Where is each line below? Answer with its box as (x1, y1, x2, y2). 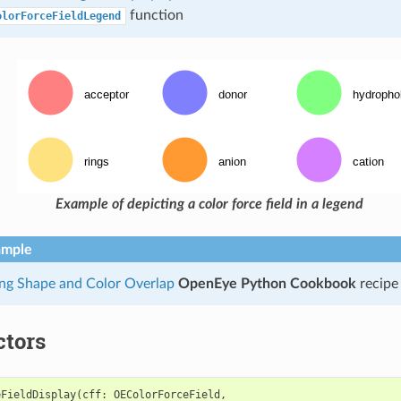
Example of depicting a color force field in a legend (55, 196, 363, 211)
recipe (355, 276, 398, 291)
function (125, 7, 183, 22)
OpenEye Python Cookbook (177, 276, 356, 291)
